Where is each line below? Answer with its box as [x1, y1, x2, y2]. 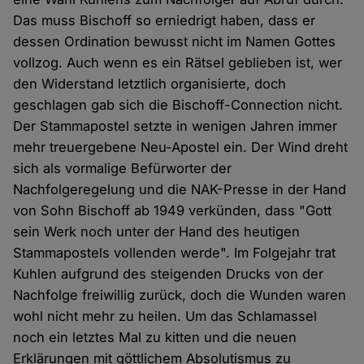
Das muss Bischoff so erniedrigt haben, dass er [13, 11, 316, 28]
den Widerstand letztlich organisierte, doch [13, 75, 287, 92]
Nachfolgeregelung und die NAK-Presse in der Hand [13, 180, 347, 197]
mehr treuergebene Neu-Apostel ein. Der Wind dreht [13, 138, 349, 155]
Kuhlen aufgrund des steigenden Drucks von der [13, 265, 324, 282]
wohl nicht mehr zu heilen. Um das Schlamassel [13, 307, 318, 324]
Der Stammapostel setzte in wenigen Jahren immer [13, 117, 338, 134]
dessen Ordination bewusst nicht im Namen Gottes [13, 32, 336, 50]
